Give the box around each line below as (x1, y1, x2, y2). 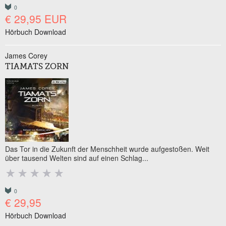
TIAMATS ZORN (5, 63, 69, 71)
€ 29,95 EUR (5, 11, 67, 26)
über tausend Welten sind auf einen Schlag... (5, 153, 148, 163)
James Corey (5, 50, 47, 61)
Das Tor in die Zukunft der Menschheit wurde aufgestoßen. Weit (5, 144, 209, 154)
